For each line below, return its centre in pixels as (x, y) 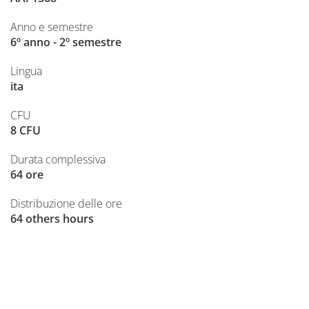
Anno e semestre (52, 27)
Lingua (26, 71)
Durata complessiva (58, 159)
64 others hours (52, 219)
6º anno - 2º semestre (66, 42)
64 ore (27, 175)
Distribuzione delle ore (66, 203)
